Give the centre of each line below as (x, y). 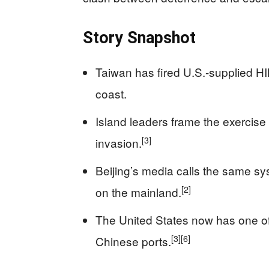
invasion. (119, 143)
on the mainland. (138, 192)
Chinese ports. (133, 241)
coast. (111, 94)
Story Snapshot (139, 38)
